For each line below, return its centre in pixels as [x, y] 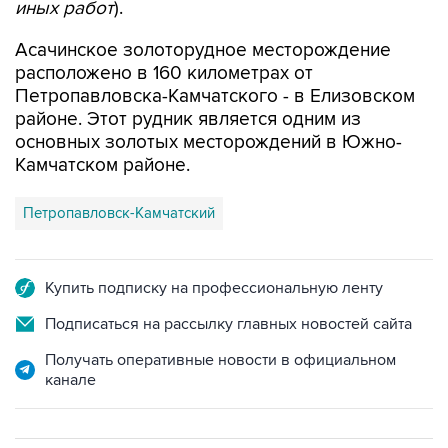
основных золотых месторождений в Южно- [208, 142]
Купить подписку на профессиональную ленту [214, 288]
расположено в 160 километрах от [164, 73]
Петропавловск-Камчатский [119, 213]
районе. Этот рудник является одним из [188, 119]
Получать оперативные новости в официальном [220, 360]
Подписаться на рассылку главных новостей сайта [228, 324]
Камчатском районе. [102, 165]
